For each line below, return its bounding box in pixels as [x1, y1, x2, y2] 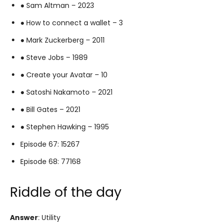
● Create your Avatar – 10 [20, 69, 108, 80]
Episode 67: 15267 [20, 139, 80, 149]
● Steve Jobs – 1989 [20, 52, 88, 62]
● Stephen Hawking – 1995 [20, 121, 109, 132]
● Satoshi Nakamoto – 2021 [20, 87, 112, 97]
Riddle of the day [10, 182, 121, 201]
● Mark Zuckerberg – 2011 [20, 35, 105, 45]
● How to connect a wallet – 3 [20, 17, 123, 28]
